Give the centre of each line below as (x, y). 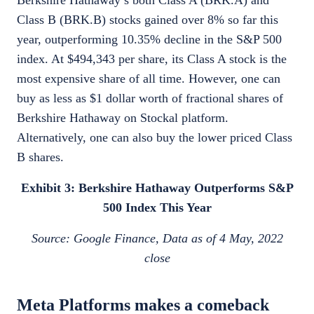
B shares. (40, 157)
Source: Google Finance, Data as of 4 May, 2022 (157, 238)
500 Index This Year (157, 207)
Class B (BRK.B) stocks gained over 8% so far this (148, 20)
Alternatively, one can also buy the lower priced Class (155, 137)
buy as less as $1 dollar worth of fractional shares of (150, 98)
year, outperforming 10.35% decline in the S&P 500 (149, 39)
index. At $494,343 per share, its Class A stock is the (152, 59)
